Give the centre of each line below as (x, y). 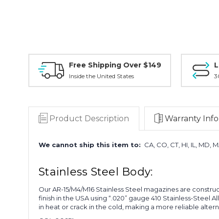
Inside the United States (101, 76)
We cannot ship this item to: (91, 144)
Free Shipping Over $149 (115, 65)
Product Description (89, 118)
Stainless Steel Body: (96, 172)
